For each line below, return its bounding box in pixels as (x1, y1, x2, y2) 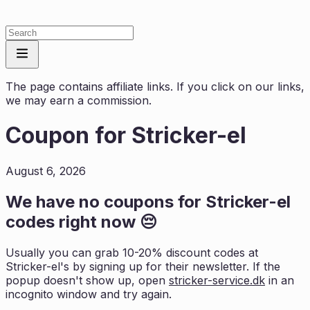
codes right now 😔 (6, 211, 157, 232)
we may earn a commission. (6, 93, 152, 107)
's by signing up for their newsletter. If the (60, 259, 280, 273)
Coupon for (6, 122, 131, 149)
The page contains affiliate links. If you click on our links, (6, 80, 304, 93)
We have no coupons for (6, 191, 206, 212)
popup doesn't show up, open (6, 273, 169, 287)
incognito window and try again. (6, 286, 172, 301)
